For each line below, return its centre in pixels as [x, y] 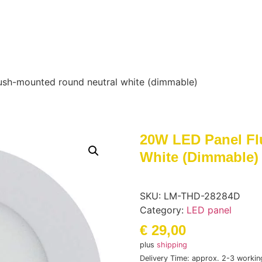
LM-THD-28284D [202, 196]
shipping [172, 245]
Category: [163, 210]
